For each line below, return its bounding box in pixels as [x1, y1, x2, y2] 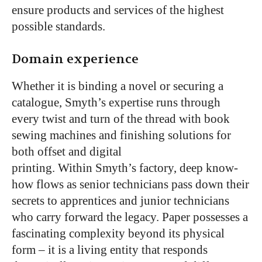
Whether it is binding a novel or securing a [12, 78, 223, 93]
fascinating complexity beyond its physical [12, 226, 225, 240]
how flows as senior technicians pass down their [12, 177, 249, 191]
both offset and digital [12, 144, 122, 158]
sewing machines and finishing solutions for [12, 127, 231, 142]
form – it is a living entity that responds [12, 242, 208, 257]
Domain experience [12, 50, 139, 67]
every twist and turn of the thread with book [12, 111, 230, 126]
